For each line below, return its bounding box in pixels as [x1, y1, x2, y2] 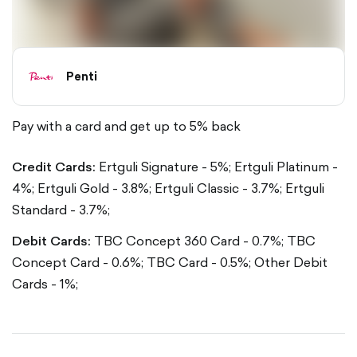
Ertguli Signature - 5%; [99, 157, 231, 176]
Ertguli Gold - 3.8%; [37, 178, 151, 198]
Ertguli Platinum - [234, 157, 338, 176]
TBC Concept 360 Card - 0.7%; [94, 231, 284, 250]
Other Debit [254, 253, 328, 272]
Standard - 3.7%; [12, 200, 110, 219]
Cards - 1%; [12, 274, 78, 293]
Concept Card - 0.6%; [12, 253, 143, 272]
